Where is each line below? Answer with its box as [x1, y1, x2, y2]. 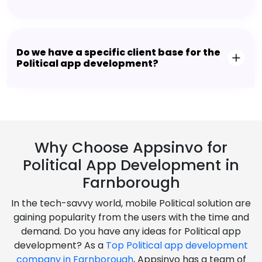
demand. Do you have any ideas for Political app [21, 225, 241, 239]
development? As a [14, 239, 106, 253]
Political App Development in [23, 155, 239, 176]
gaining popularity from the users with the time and [13, 211, 249, 225]
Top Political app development [106, 239, 248, 253]
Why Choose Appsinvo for [35, 137, 227, 158]
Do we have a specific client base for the [16, 46, 220, 60]
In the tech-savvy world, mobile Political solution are [11, 196, 251, 211]
